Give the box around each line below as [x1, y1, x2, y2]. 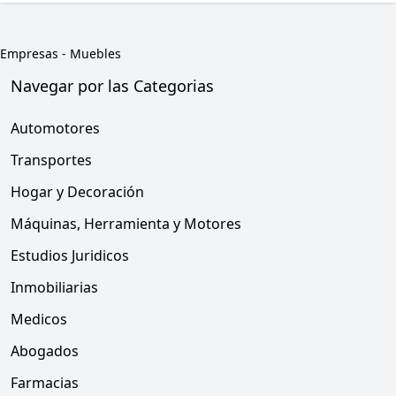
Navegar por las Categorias [11, 75, 214, 96]
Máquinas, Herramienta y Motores [11, 214, 241, 233]
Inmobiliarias [11, 278, 98, 297]
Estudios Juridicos [11, 246, 129, 265]
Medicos [11, 309, 67, 329]
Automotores [11, 118, 100, 138]
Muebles [70, 45, 121, 62]
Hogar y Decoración [11, 182, 144, 202]
